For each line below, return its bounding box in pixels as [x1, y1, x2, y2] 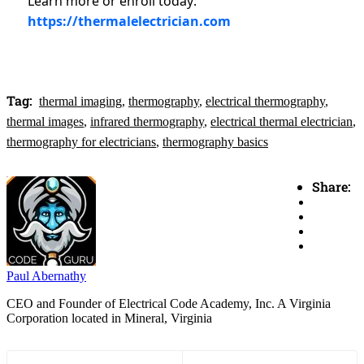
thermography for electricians [6, 135, 156, 149]
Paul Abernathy [6, 269, 86, 284]
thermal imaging [39, 94, 122, 109]
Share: [312, 178, 351, 196]
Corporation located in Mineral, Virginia [6, 311, 212, 326]
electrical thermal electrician [210, 115, 353, 129]
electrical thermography [206, 94, 325, 109]
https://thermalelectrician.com [28, 12, 231, 31]
